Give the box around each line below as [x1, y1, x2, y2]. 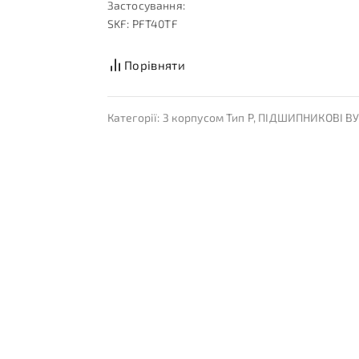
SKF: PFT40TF [107, 16, 178, 30]
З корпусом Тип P [162, 110, 253, 124]
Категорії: [107, 110, 163, 124]
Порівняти [124, 57, 185, 72]
